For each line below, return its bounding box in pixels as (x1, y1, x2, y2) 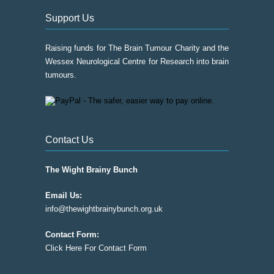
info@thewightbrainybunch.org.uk (45, 204, 163, 213)
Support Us (45, 13, 94, 23)
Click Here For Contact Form (45, 243, 147, 253)
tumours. (45, 70, 76, 80)
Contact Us (45, 135, 94, 145)
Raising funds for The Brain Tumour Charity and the (45, 43, 229, 53)
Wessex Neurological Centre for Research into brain (45, 57, 229, 66)
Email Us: (45, 191, 82, 200)
